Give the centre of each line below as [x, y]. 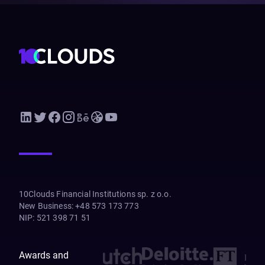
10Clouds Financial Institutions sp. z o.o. [95, 194]
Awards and [44, 255]
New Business [45, 206]
